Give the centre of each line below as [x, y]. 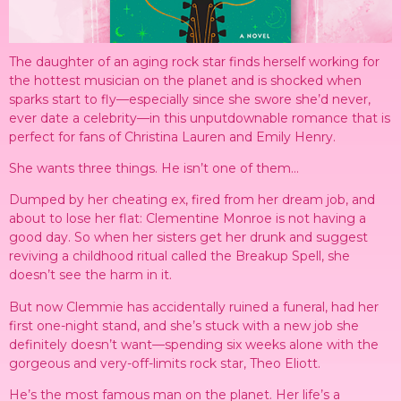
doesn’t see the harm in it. [90, 275]
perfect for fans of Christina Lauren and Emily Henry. [172, 137]
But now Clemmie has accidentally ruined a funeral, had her [194, 307]
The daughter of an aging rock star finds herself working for [194, 61]
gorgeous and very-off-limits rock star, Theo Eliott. [165, 363]
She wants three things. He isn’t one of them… [154, 168]
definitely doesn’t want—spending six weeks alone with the [194, 344]
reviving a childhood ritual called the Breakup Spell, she [179, 256]
